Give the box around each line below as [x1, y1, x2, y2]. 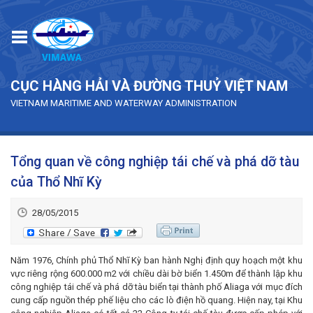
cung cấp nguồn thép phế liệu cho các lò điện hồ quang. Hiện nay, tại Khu [10, 294, 303, 305]
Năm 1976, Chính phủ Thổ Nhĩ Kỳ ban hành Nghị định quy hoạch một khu [10, 254, 303, 265]
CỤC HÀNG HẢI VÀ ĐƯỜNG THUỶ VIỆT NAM [10, 77, 288, 94]
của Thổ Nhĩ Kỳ [10, 174, 102, 191]
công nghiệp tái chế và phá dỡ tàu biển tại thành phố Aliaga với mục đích [10, 281, 303, 292]
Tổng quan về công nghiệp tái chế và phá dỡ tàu [10, 154, 299, 170]
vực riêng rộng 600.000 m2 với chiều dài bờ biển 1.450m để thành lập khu [10, 268, 303, 279]
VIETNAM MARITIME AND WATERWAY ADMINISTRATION [10, 97, 237, 108]
